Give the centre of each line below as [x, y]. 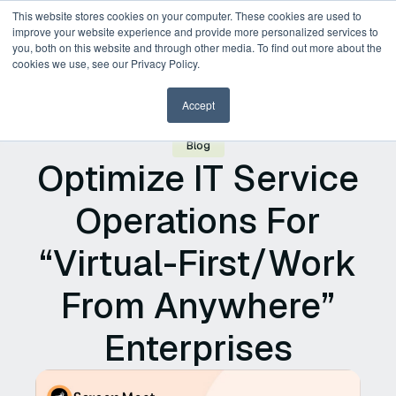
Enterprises [198, 348]
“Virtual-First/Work [198, 263]
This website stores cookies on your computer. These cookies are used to [187, 15]
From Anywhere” [198, 306]
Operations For [198, 221]
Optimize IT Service [198, 179]
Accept [198, 105]
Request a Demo [258, 51]
